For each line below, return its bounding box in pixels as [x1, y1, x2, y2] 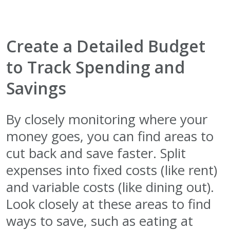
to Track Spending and [6, 56, 185, 79]
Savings [6, 77, 66, 100]
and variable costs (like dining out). [6, 178, 214, 197]
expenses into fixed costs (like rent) [6, 161, 217, 180]
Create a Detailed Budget [6, 35, 205, 57]
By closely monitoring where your [6, 110, 207, 129]
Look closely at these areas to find [6, 195, 211, 214]
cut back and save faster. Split [6, 144, 186, 163]
